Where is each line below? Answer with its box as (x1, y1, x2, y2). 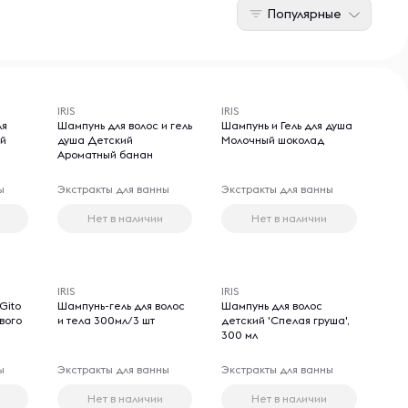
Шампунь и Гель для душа (221, 118, 353, 132)
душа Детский (56, 133, 133, 147)
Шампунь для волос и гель (56, 118, 192, 132)
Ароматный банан (56, 148, 153, 161)
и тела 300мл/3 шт (56, 313, 155, 327)
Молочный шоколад (221, 133, 325, 147)
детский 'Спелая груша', (221, 313, 351, 327)
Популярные (267, 5, 342, 22)
